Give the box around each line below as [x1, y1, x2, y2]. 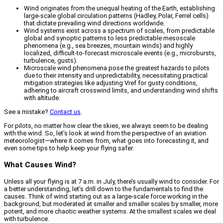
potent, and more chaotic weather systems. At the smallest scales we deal [4, 207, 216, 215]
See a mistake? [4, 108, 50, 116]
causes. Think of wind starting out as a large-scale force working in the [4, 192, 208, 200]
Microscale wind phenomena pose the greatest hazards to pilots [24, 64, 210, 72]
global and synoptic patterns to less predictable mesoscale [24, 34, 195, 42]
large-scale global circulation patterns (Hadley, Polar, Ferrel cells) [24, 12, 209, 20]
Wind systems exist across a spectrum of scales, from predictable [24, 27, 215, 35]
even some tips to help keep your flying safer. [4, 144, 134, 152]
